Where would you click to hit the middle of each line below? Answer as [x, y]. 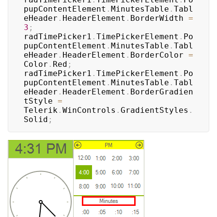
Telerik [41, 110]
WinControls [89, 110]
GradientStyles [155, 110]
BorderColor [159, 55]
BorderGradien [162, 92]
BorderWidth [159, 18]
